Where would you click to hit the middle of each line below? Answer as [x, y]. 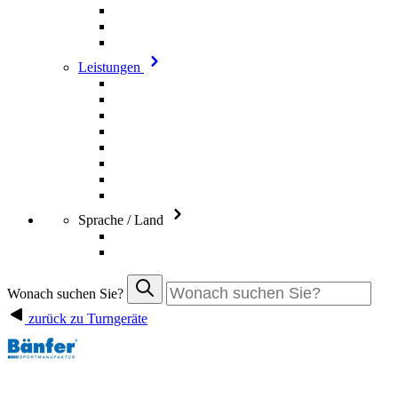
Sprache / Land [123, 220]
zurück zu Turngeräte [86, 318]
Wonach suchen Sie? [67, 294]
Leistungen [111, 67]
